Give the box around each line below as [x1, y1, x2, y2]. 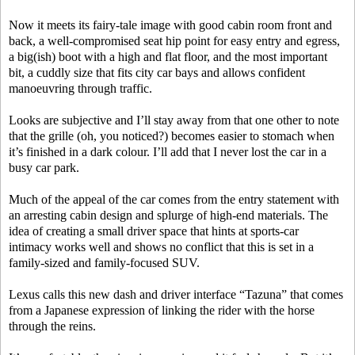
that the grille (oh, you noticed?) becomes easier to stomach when [9, 129, 334, 143]
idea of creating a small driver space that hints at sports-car [9, 224, 299, 239]
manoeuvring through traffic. [9, 82, 152, 96]
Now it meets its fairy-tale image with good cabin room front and [9, 18, 332, 32]
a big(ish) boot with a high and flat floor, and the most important [9, 50, 327, 64]
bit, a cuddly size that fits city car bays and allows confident [9, 66, 305, 80]
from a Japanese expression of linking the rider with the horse [9, 303, 315, 318]
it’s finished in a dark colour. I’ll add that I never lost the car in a [9, 145, 326, 159]
